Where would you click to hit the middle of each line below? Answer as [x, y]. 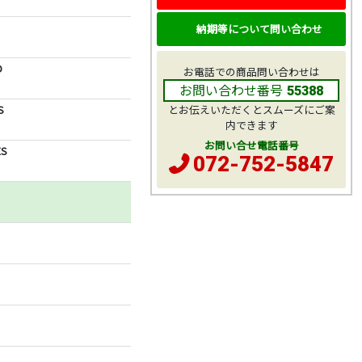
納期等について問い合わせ [259, 28]
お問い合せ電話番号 [251, 145]
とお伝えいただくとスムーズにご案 [251, 110]
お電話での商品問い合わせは [251, 72]
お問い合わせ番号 [231, 90]
